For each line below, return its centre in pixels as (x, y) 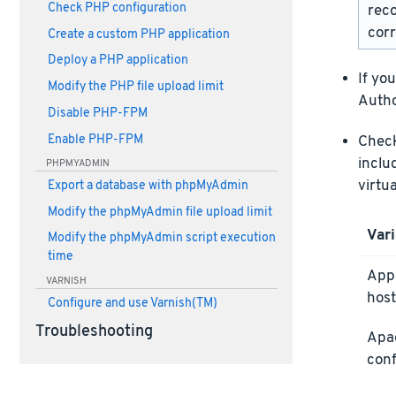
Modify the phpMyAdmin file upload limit (160, 212)
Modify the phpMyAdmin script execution (161, 239)
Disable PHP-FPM (97, 113)
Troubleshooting (94, 332)
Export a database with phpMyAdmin (148, 186)
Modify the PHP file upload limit (135, 88)
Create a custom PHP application (138, 34)
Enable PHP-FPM (95, 140)
